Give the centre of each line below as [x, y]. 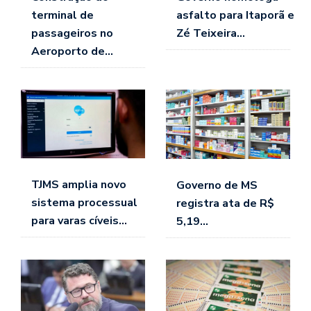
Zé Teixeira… [211, 33]
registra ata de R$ [225, 203]
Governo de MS [217, 185]
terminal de [62, 15]
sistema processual [84, 203]
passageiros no [72, 33]
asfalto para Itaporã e [235, 15]
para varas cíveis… [79, 221]
